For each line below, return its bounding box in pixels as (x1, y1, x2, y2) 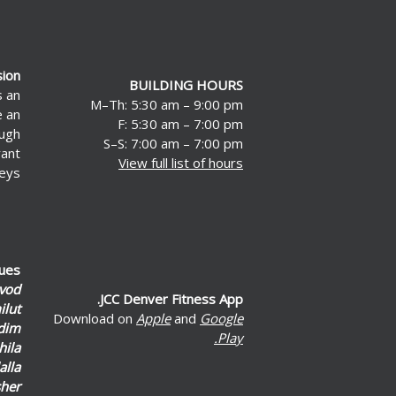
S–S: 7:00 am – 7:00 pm (103, 133, 243, 152)
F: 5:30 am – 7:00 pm (118, 114, 243, 133)
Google (200, 308, 243, 327)
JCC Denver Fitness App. (100, 289, 243, 308)
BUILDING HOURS (129, 75, 243, 94)
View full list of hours (118, 153, 243, 171)
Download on (53, 308, 136, 327)
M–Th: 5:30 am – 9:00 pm (90, 95, 243, 113)
